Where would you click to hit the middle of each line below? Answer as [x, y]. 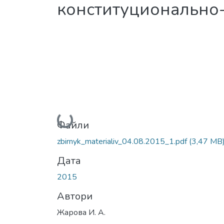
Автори [75, 196]
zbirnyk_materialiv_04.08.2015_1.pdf [123, 141]
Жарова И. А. [81, 212]
